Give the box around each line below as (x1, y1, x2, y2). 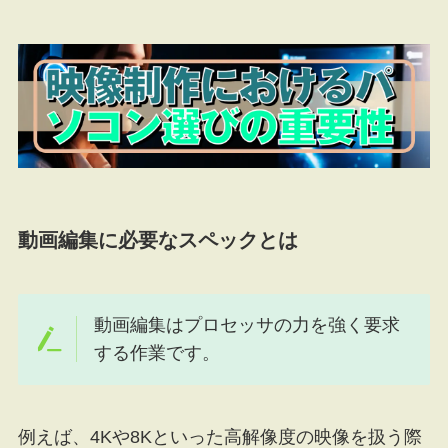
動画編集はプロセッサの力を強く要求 (94, 315, 401, 336)
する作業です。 (94, 343, 221, 364)
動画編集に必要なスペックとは (17, 229, 298, 252)
